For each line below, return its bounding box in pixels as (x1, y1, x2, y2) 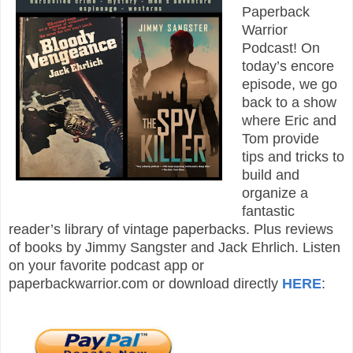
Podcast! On (241, 40, 320, 57)
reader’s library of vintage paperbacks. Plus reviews (9, 221, 333, 238)
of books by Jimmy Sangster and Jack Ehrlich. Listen (9, 240, 340, 256)
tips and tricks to (241, 149, 344, 165)
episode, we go (241, 76, 337, 93)
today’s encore (241, 58, 334, 75)
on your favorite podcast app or (9, 258, 204, 274)
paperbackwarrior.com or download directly (9, 276, 282, 292)
